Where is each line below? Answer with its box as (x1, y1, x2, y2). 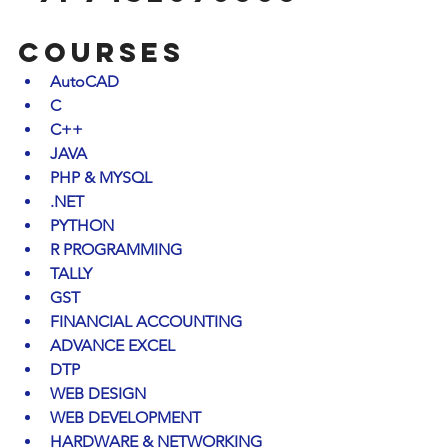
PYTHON (50, 216, 114, 235)
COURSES (18, 35, 185, 69)
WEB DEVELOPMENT (50, 408, 201, 427)
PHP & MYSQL (50, 168, 152, 187)
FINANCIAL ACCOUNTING (50, 312, 242, 331)
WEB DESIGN (50, 384, 146, 403)
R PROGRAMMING (50, 240, 182, 259)
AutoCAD (50, 72, 119, 91)
